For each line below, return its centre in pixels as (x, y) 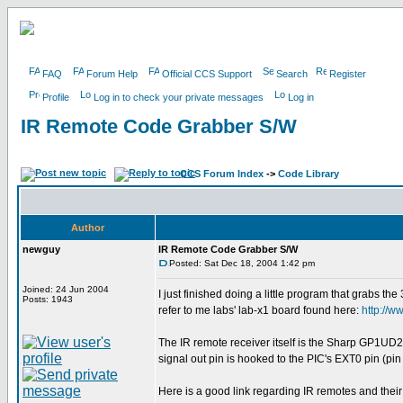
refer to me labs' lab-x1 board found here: (260, 310)
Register (348, 74)
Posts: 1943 (48, 299)
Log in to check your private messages (179, 97)
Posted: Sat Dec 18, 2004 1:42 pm (242, 263)
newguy (41, 249)
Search (292, 74)
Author (88, 228)
